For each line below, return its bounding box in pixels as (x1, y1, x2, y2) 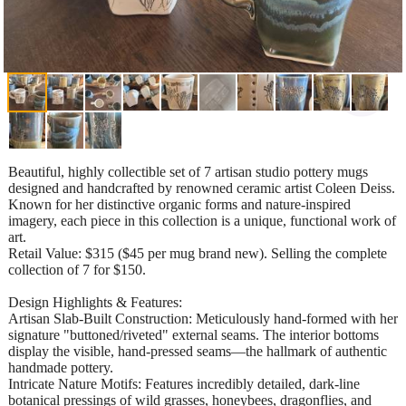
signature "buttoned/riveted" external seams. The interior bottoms (8, 326, 379, 343)
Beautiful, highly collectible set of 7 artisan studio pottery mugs (8, 163, 368, 179)
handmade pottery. (8, 359, 113, 375)
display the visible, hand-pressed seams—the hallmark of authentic (8, 343, 387, 359)
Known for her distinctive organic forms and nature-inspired (8, 196, 351, 212)
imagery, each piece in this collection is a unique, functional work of (8, 212, 396, 228)
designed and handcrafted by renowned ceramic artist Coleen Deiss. (8, 179, 395, 196)
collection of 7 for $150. (8, 261, 146, 277)
